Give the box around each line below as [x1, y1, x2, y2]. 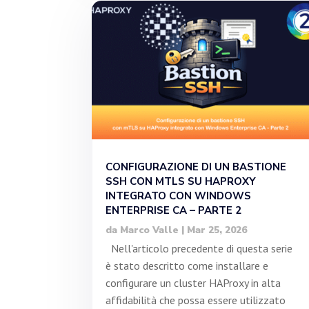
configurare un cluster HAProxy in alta [106, 275, 281, 290]
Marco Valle [120, 223, 179, 237]
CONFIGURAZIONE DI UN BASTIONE [106, 159, 287, 174]
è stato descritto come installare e [106, 258, 269, 272]
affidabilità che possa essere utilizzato [106, 292, 286, 307]
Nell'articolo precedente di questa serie [106, 241, 293, 255]
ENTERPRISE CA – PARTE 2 [106, 203, 242, 217]
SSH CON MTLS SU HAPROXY [106, 174, 257, 188]
